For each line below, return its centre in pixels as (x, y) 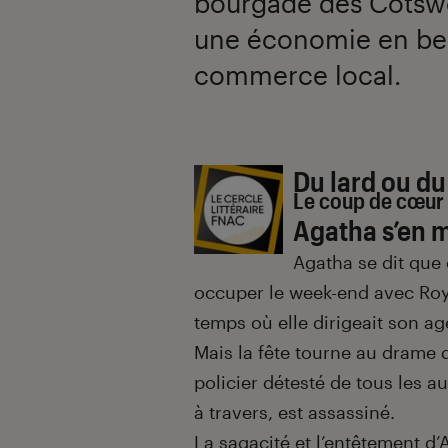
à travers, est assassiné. (294, 412)
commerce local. (297, 75)
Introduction (266, 180)
